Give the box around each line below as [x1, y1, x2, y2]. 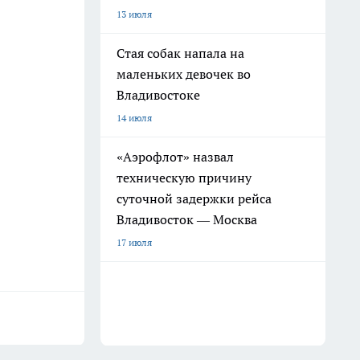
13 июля [117, 8, 152, 20]
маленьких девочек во [117, 66, 251, 82]
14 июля [117, 112, 152, 124]
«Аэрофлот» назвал [117, 149, 234, 165]
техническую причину [117, 170, 252, 186]
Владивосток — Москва [117, 211, 257, 227]
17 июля [117, 236, 152, 248]
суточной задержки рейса [117, 190, 272, 207]
